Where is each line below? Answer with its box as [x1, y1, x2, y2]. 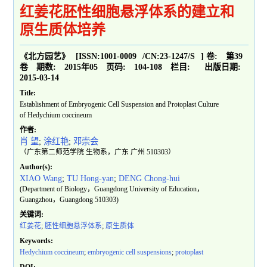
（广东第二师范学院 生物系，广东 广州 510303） [20, 148, 176, 157]
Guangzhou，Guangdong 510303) [20, 195, 119, 204]
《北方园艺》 [20, 52, 70, 61]
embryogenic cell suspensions [88, 248, 172, 257]
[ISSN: [76, 52, 101, 61]
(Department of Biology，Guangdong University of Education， [20, 185, 204, 194]
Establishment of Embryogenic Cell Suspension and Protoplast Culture [20, 100, 219, 109]
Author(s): [20, 163, 53, 172]
